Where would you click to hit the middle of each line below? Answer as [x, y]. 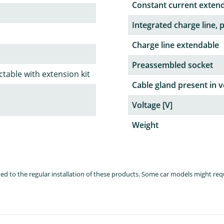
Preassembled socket [172, 65]
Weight [145, 125]
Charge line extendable [175, 45]
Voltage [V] [152, 105]
